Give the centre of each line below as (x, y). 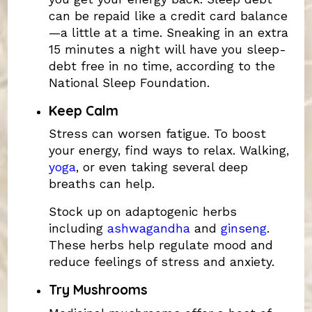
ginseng (243, 229)
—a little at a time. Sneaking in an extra (168, 32)
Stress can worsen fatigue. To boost (157, 134)
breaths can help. (101, 184)
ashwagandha (148, 229)
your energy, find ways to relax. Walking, (169, 151)
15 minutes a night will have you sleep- (167, 49)
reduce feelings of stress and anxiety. (161, 262)
